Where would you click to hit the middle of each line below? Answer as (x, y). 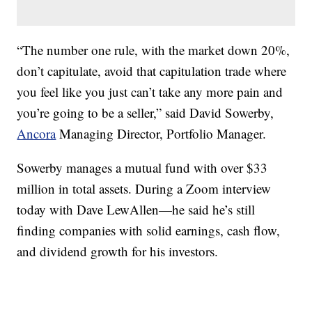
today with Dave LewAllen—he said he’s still (136, 210)
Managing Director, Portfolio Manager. (161, 134)
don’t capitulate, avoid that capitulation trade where (152, 71)
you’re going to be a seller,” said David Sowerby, (146, 113)
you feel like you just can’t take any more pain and (150, 92)
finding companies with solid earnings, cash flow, (149, 231)
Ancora (37, 134)
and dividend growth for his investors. (118, 251)
